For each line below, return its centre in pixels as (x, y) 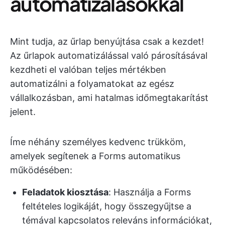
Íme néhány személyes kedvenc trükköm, (98, 142)
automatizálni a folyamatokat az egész (92, 83)
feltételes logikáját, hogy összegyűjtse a (107, 206)
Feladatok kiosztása (65, 192)
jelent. (23, 111)
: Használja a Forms (150, 192)
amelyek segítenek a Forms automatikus (95, 156)
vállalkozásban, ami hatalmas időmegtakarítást (109, 97)
